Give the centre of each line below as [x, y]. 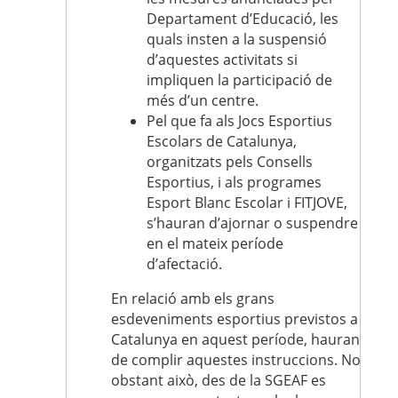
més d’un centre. [203, 100]
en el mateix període [215, 243]
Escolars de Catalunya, [222, 141]
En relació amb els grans [193, 298]
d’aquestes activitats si [222, 60]
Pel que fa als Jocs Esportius [239, 121]
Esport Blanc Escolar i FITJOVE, [247, 203]
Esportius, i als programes [234, 182]
